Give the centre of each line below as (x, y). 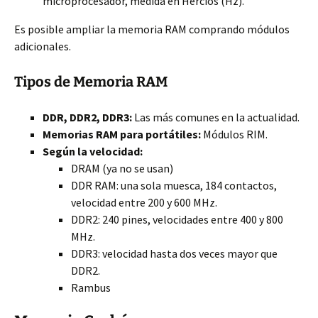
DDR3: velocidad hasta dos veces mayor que (174, 253)
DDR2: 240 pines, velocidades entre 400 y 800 (177, 219)
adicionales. (43, 46)
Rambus (91, 287)
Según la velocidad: (93, 151)
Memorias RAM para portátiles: (122, 134)
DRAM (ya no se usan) (122, 168)
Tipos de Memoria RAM (91, 82)
